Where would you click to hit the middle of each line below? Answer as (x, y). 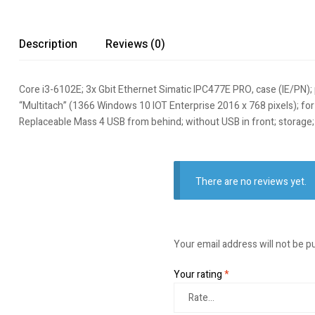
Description (48, 44)
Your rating (199, 274)
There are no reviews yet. (251, 182)
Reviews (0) (135, 44)
